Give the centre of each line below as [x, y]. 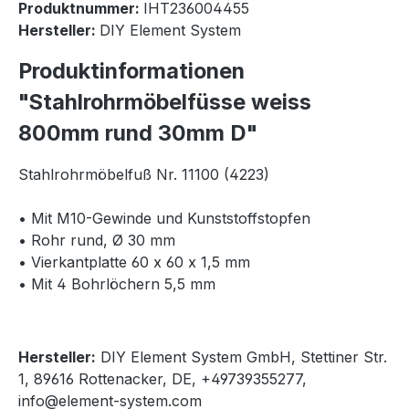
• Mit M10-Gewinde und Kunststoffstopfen [164, 219]
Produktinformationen [131, 71]
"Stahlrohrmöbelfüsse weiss [165, 102]
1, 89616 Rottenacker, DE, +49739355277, [163, 379]
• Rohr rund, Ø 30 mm [97, 241]
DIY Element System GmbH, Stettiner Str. [241, 357]
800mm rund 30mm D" [138, 133]
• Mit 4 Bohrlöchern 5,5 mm [117, 284]
